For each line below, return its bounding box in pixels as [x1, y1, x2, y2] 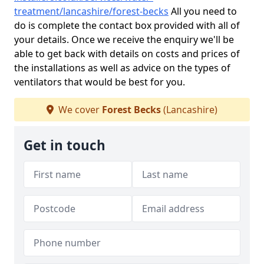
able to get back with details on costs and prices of [14, 47, 240, 60]
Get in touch [24, 136, 105, 154]
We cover [56, 103, 102, 116]
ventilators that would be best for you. [14, 75, 185, 88]
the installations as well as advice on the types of [14, 61, 230, 74]
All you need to [169, 5, 237, 18]
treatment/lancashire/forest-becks [14, 5, 169, 18]
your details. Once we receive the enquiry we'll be [14, 33, 234, 46]
